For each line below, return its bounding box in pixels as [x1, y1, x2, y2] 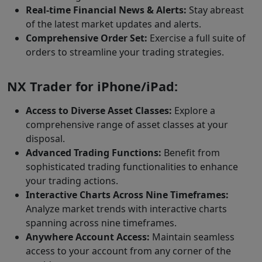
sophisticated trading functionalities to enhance [26, 160, 238, 173]
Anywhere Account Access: [26, 230, 152, 243]
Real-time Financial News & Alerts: [26, 4, 187, 17]
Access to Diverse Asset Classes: [26, 104, 172, 117]
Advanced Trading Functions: [26, 146, 161, 159]
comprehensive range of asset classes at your [26, 118, 228, 131]
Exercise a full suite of [150, 32, 246, 45]
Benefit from [161, 146, 220, 159]
